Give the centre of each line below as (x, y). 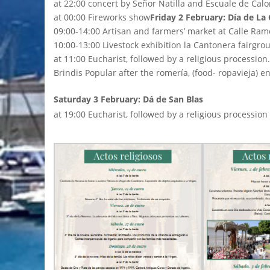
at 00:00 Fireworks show (102, 17)
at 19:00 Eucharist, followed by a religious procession (161, 114)
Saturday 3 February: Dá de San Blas (130, 99)
